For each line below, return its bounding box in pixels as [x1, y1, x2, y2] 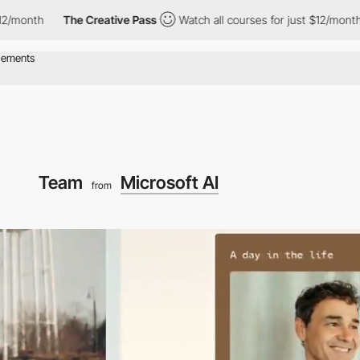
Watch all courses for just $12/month [129, 13, 313, 27]
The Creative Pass [14, 13, 108, 27]
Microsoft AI [121, 171, 219, 193]
